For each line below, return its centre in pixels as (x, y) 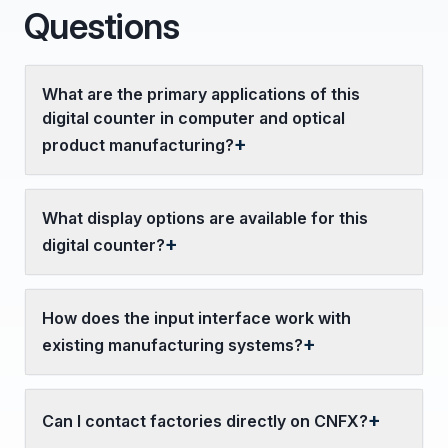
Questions (102, 26)
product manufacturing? (138, 145)
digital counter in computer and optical (193, 118)
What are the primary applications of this (201, 94)
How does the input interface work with (196, 318)
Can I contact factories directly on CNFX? (205, 421)
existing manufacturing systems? (172, 345)
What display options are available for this (205, 218)
